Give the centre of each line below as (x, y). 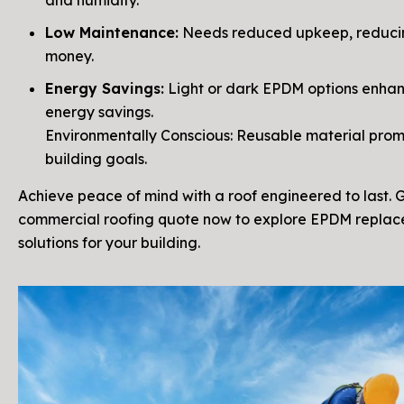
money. (69, 56)
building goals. (96, 159)
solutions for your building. (109, 243)
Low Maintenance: (112, 33)
